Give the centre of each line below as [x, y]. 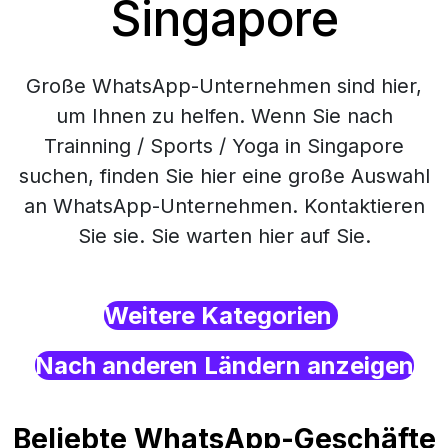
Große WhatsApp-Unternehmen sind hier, [224, 86]
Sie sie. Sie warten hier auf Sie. [224, 236]
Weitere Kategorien [221, 315]
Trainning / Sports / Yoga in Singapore [224, 146]
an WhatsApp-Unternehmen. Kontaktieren [224, 206]
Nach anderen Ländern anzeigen [224, 365]
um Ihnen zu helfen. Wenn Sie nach [224, 116]
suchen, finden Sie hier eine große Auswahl [224, 176]
